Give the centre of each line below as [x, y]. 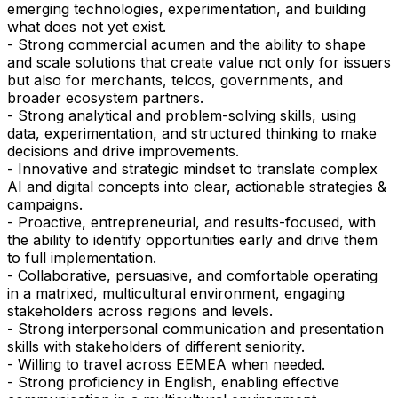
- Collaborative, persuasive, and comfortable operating [192, 276]
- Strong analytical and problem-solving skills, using [182, 116]
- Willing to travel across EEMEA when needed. [166, 365]
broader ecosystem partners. [105, 98]
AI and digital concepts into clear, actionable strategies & [197, 187]
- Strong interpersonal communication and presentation [195, 329]
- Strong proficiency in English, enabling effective [173, 382]
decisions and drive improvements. [123, 151]
